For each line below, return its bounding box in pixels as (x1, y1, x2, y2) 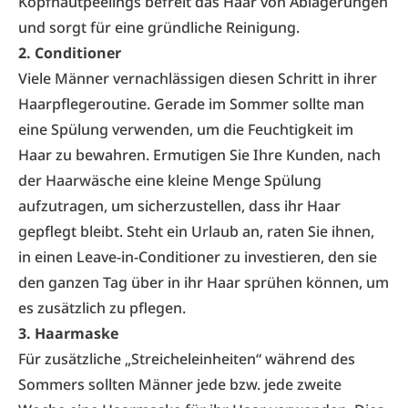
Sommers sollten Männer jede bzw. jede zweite (18, 374, 342, 394)
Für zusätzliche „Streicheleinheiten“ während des (18, 349, 355, 369)
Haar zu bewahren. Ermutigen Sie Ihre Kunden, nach (18, 145, 381, 165)
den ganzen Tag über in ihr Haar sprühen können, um (18, 272, 389, 292)
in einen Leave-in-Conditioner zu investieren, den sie (18, 247, 377, 267)
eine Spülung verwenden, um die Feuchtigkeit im (18, 119, 353, 139)
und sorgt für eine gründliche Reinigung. (18, 17, 300, 37)
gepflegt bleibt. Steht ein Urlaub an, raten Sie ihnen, (18, 221, 374, 241)
